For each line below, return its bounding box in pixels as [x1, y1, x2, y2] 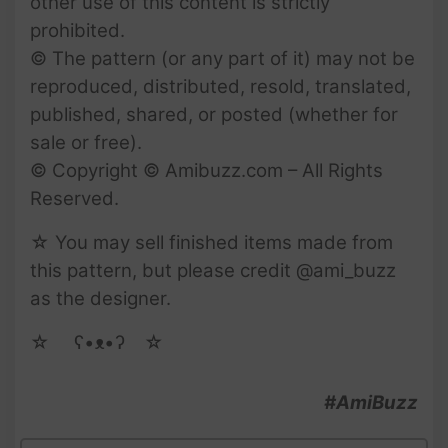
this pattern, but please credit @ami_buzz [30, 258, 396, 282]
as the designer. [30, 286, 171, 310]
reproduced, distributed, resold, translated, [30, 74, 411, 98]
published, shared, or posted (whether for [30, 102, 398, 126]
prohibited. [30, 18, 125, 42]
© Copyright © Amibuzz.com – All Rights [30, 158, 383, 182]
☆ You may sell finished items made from [30, 230, 393, 254]
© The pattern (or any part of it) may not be [30, 46, 415, 70]
